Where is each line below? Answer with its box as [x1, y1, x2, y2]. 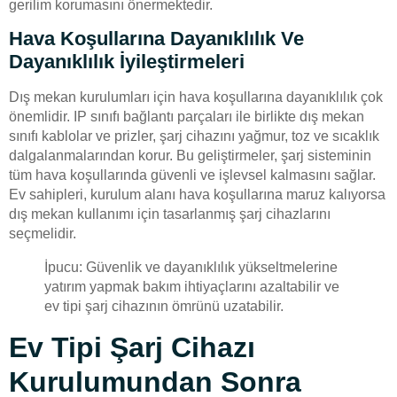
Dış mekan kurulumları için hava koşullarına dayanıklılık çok [9, 90, 383, 105]
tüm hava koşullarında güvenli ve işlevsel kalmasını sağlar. [9, 167, 376, 183]
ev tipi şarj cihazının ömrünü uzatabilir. [44, 299, 284, 315]
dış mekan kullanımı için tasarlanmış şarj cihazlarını [9, 206, 331, 222]
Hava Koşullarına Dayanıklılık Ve [9, 27, 304, 51]
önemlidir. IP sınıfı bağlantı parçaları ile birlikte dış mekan [9, 109, 364, 125]
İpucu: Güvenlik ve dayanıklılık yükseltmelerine [44, 260, 338, 276]
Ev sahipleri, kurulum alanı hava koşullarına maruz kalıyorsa [9, 187, 385, 203]
